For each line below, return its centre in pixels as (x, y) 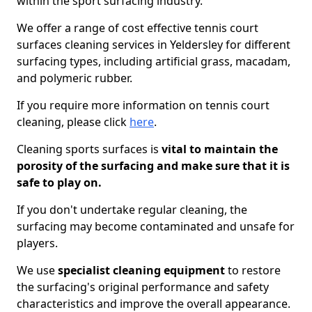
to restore (253, 270)
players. (37, 243)
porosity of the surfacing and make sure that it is (153, 166)
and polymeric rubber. (75, 78)
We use (37, 270)
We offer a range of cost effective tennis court (138, 28)
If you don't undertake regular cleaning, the (132, 210)
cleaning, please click (73, 122)
